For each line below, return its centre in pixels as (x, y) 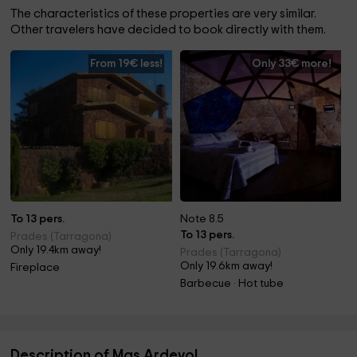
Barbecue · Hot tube (232, 284)
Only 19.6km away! (227, 266)
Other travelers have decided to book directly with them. (169, 30)
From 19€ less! (126, 64)
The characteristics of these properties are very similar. (164, 14)
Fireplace (35, 268)
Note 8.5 (202, 219)
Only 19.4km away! (56, 250)
